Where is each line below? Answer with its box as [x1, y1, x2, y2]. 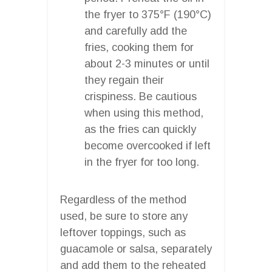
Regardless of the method [60, 193, 186, 206]
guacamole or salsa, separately [60, 242, 212, 255]
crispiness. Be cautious [84, 90, 197, 103]
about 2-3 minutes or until [84, 57, 209, 70]
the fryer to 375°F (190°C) [84, 8, 211, 21]
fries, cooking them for [84, 41, 194, 53]
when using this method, [84, 106, 203, 119]
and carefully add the [84, 24, 187, 37]
